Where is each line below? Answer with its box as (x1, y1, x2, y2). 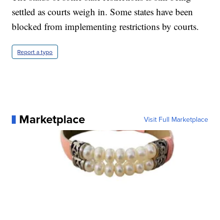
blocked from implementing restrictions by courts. (12, 20, 199, 33)
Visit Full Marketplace (143, 114, 208, 125)
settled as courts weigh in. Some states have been (12, 5, 193, 18)
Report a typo (17, 48, 53, 56)
